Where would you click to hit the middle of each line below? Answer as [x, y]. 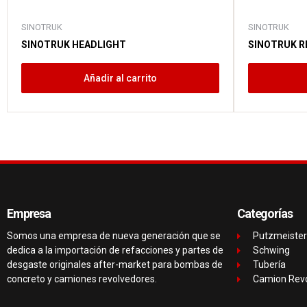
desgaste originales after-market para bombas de [115, 265]
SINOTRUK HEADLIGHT [74, 45]
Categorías [265, 214]
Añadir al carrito [120, 78]
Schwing [271, 250]
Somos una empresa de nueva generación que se [114, 236]
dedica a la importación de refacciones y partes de [115, 250]
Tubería [269, 265]
